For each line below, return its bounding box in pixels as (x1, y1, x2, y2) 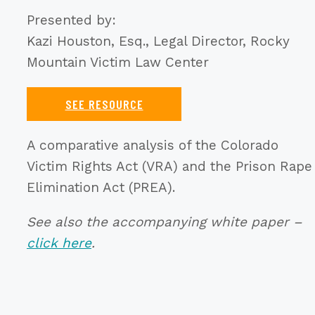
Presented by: (27, 11, 116, 28)
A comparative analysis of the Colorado (27, 136, 278, 153)
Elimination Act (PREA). (27, 179, 175, 195)
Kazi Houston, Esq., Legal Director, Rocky (27, 32, 290, 49)
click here (27, 234, 91, 251)
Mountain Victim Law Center (27, 53, 209, 70)
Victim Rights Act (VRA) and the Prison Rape (27, 157, 312, 174)
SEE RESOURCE (65, 96, 143, 112)
